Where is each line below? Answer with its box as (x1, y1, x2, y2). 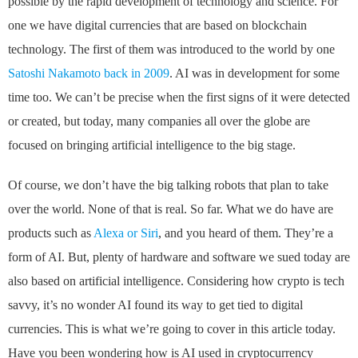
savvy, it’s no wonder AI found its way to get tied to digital (8, 298, 303, 312)
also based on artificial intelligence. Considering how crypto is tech (8, 274, 344, 288)
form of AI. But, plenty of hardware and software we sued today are (8, 250, 350, 265)
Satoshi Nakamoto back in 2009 (8, 66, 169, 81)
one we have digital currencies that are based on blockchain (8, 18, 307, 33)
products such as (8, 226, 93, 241)
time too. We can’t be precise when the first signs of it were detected (8, 90, 350, 105)
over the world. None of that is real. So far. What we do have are (8, 202, 333, 217)
